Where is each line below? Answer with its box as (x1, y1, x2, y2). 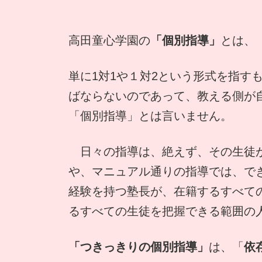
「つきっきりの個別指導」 (68, 240, 209, 254)
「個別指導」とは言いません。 (68, 109, 232, 123)
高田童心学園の (68, 34, 150, 47)
